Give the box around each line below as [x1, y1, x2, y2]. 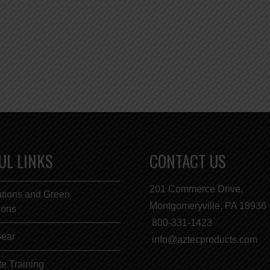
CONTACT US [149, 149, 227, 174]
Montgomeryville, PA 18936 [149, 200, 267, 211]
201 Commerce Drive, [149, 183, 243, 194]
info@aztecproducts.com [152, 234, 258, 245]
